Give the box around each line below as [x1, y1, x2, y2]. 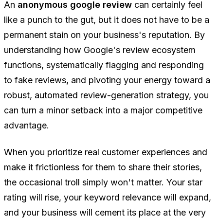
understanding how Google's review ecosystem [4, 45, 196, 55]
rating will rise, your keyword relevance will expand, [4, 192, 211, 203]
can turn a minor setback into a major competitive [4, 105, 202, 116]
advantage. [4, 120, 49, 131]
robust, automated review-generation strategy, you [4, 90, 209, 101]
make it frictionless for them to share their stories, [4, 162, 202, 173]
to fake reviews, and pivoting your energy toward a [4, 75, 210, 86]
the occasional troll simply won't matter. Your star [4, 177, 202, 188]
